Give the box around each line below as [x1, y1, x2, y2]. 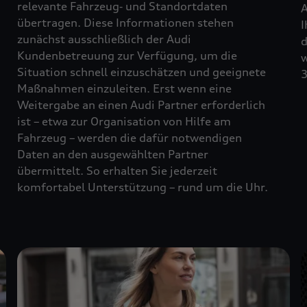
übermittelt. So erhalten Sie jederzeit [17, 163, 218, 177]
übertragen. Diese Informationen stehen [17, 15, 234, 29]
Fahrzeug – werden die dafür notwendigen [17, 130, 243, 145]
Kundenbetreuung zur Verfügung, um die [17, 48, 238, 62]
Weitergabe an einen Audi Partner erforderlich [17, 97, 266, 112]
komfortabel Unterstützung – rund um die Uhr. [17, 180, 269, 194]
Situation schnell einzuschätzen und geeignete [17, 64, 267, 79]
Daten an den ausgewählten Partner [17, 147, 209, 161]
